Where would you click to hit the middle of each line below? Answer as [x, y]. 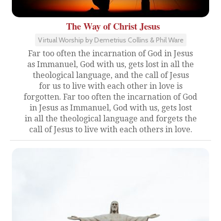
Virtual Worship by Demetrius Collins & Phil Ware [110, 40]
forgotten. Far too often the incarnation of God [110, 97]
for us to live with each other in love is [110, 86]
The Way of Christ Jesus [113, 26]
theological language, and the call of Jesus [110, 75]
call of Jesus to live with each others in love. [110, 129]
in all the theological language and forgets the [110, 118]
